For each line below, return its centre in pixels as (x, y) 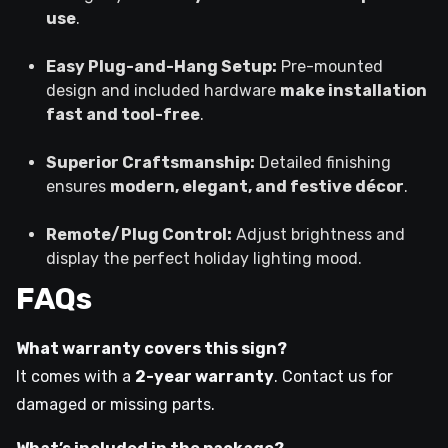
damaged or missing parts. (115, 404)
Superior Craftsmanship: (150, 162)
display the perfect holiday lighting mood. (204, 258)
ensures (78, 186)
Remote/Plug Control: (139, 234)
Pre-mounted (330, 66)
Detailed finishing (323, 162)
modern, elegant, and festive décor (257, 186)
